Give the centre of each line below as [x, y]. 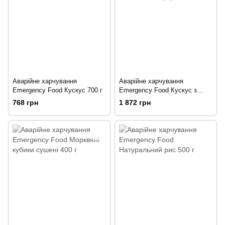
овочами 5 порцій [145, 99]
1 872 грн [135, 103]
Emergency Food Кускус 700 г [58, 90]
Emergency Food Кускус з [158, 90]
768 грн [25, 103]
